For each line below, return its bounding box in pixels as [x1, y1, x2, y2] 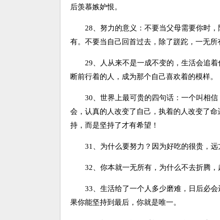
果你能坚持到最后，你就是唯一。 [70, 198, 181, 206]
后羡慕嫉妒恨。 [70, 3, 122, 11]
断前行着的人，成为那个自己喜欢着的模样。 [70, 73, 218, 81]
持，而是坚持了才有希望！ [70, 121, 159, 129]
